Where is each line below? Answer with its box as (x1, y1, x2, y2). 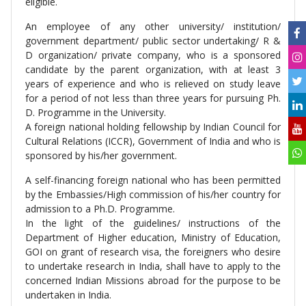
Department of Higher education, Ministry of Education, (25, 231, 281, 244)
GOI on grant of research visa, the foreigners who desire (25, 245, 281, 258)
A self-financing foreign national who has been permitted (25, 173, 281, 186)
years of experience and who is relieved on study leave (25, 77, 281, 90)
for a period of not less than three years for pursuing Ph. (25, 92, 281, 105)
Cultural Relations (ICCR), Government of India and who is (25, 135, 281, 148)
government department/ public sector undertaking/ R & (25, 34, 281, 47)
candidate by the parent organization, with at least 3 (25, 63, 281, 76)
